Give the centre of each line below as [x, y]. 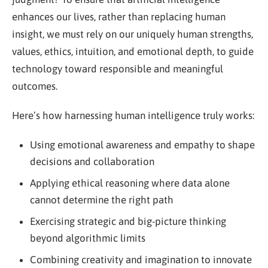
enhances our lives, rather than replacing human [119, 17]
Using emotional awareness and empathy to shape [142, 145]
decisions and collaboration [92, 162]
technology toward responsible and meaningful [118, 69]
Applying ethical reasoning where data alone [130, 183]
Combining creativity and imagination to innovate [141, 260]
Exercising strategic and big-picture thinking [128, 221]
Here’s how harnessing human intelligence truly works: [133, 115]
